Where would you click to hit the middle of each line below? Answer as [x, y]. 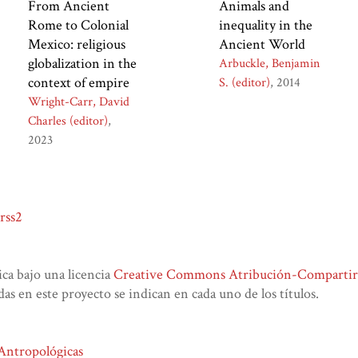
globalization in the [82, 64]
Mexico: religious [76, 45]
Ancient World [263, 45]
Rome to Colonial [78, 26]
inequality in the [266, 26]
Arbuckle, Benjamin [270, 64]
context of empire [78, 83]
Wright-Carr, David [78, 102]
